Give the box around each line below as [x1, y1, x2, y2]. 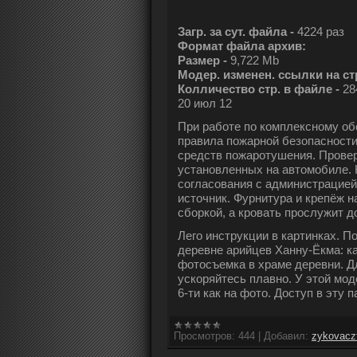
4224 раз [297, 25, 344, 39]
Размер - [178, 53, 230, 68]
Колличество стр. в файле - [178, 82, 343, 96]
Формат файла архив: [178, 39, 306, 53]
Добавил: [264, 330, 308, 343]
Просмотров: [174, 330, 235, 343]
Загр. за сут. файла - [178, 25, 297, 39]
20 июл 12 [178, 96, 232, 111]
